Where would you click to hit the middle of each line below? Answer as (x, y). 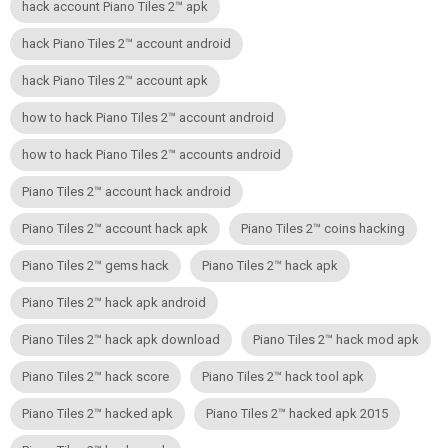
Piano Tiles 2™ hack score (95, 377)
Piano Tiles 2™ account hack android (126, 192)
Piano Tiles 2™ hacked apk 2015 (297, 414)
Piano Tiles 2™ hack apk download (121, 340)
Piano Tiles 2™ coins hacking (323, 229)
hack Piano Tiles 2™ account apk (115, 81)
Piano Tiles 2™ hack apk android (114, 303)
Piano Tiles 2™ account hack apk (115, 229)
